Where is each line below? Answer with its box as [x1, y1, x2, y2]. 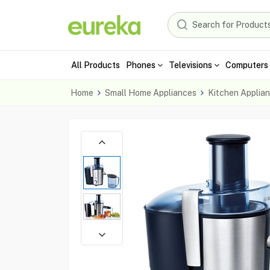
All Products [71, 60, 120, 70]
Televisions [168, 60, 212, 70]
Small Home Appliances [104, 88, 196, 98]
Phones [125, 60, 155, 70]
